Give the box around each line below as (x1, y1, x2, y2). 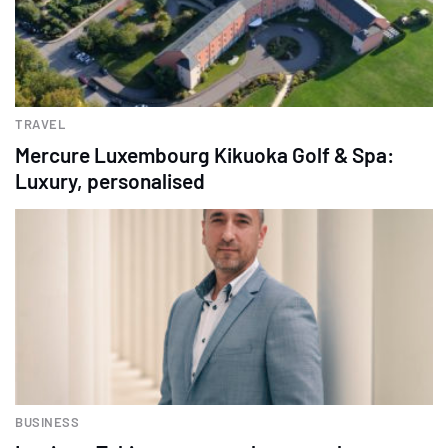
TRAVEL (15, 116, 65, 133)
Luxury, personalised (15, 168, 205, 194)
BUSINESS (15, 413, 79, 430)
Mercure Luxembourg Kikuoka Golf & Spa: (15, 142, 394, 168)
